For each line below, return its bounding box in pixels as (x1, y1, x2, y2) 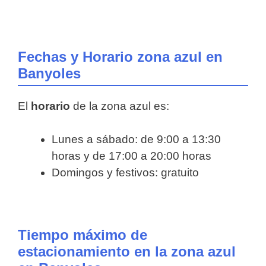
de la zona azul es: (70, 99, 169, 112)
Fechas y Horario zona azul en (18, 48, 223, 65)
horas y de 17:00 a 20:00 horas (52, 150, 211, 163)
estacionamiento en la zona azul (18, 243, 236, 260)
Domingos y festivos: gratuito (52, 166, 199, 179)
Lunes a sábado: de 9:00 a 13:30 (52, 133, 221, 146)
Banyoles (18, 65, 81, 81)
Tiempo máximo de (18, 227, 147, 243)
